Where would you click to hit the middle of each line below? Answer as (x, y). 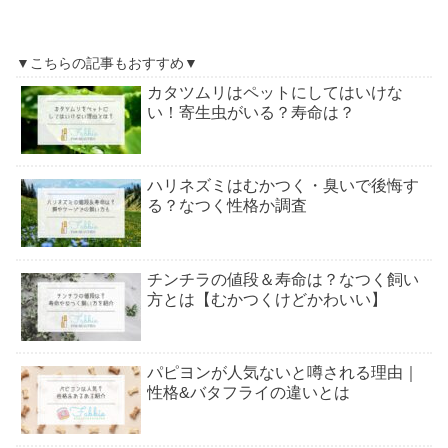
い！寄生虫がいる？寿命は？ (251, 112)
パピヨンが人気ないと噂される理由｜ (283, 373)
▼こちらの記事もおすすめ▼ (107, 62)
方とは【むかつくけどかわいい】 (267, 299)
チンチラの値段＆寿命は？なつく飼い (283, 279)
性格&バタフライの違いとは (248, 393)
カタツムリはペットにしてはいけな (275, 92)
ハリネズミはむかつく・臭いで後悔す (283, 186)
